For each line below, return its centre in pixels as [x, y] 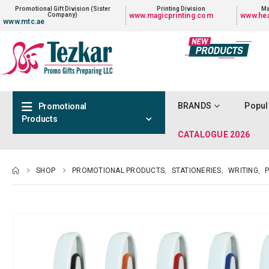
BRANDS [194, 106]
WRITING [243, 171]
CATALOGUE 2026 [213, 134]
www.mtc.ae [24, 22]
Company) [63, 15]
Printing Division [181, 9]
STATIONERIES [196, 171]
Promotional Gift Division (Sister [62, 9]
